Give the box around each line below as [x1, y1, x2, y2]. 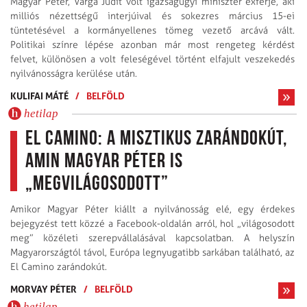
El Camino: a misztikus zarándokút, [25, 129, 288, 151]
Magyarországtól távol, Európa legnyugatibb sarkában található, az [10, 247, 295, 259]
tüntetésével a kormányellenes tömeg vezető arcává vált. [10, 25, 295, 37]
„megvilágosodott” [25, 174, 169, 196]
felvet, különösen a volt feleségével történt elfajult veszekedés [10, 53, 295, 66]
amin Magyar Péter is [25, 151, 183, 173]
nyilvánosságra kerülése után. [10, 68, 137, 80]
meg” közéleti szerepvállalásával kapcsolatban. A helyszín [10, 232, 295, 245]
